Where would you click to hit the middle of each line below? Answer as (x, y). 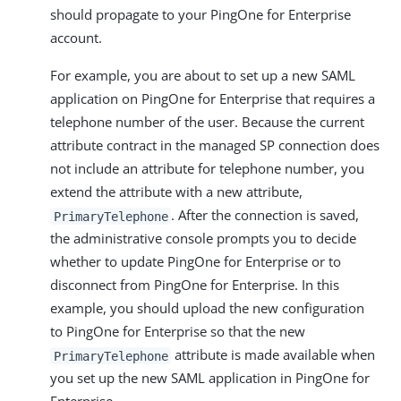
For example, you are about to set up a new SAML (203, 76)
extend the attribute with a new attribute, (176, 192)
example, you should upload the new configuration (207, 308)
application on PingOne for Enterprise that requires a (213, 99)
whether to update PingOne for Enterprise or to (196, 262)
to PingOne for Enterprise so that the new (178, 332)
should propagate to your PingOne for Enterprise (200, 15)
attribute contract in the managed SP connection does (215, 145)
